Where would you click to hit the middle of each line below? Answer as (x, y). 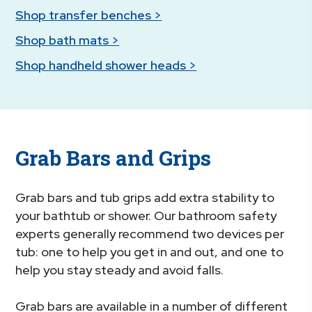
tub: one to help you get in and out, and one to (150, 252)
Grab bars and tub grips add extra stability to (145, 198)
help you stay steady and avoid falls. (120, 270)
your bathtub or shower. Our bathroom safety (146, 216)
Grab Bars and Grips (114, 157)
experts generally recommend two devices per (150, 234)
